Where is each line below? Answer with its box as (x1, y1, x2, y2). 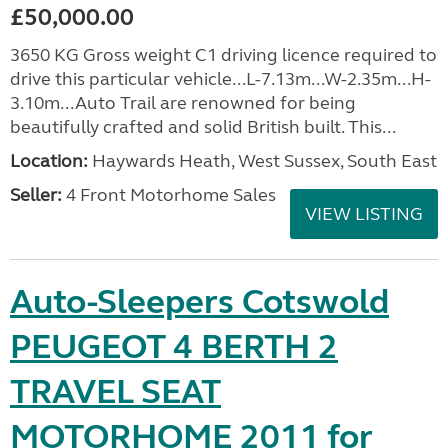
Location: (10, 150, 88, 172)
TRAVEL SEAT (10, 371, 221, 413)
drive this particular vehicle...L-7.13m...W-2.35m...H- (10, 68, 431, 90)
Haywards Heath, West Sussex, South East (88, 150, 437, 172)
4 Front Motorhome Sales (62, 184, 276, 206)
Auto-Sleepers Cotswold (10, 281, 389, 323)
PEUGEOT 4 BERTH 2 (10, 326, 338, 368)
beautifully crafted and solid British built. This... (10, 116, 396, 138)
